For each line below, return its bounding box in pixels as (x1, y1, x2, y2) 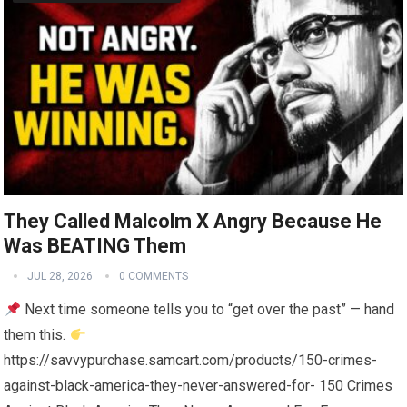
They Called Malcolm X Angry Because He (4, 210, 382, 233)
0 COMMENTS (119, 270, 189, 283)
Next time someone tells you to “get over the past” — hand (20, 301, 394, 319)
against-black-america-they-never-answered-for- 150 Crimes (4, 377, 393, 395)
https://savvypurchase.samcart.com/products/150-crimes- (4, 352, 378, 370)
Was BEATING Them (4, 234, 187, 258)
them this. (4, 326, 70, 344)
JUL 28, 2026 (27, 270, 94, 283)
